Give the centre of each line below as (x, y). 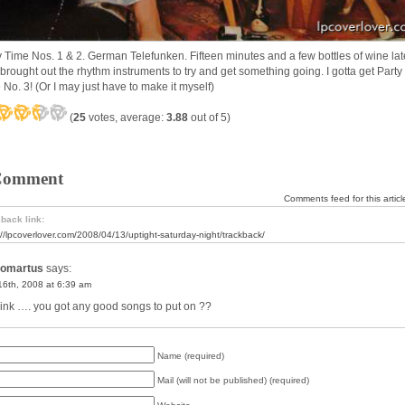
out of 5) (209, 117)
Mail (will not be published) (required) (233, 380)
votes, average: (126, 117)
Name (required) (191, 355)
